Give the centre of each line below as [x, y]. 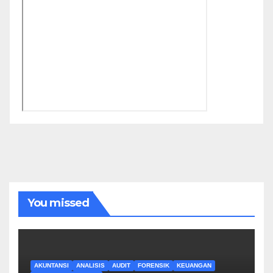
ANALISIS [90, 265]
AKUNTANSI [51, 265]
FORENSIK [154, 265]
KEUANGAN [194, 265]
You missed [58, 203]
